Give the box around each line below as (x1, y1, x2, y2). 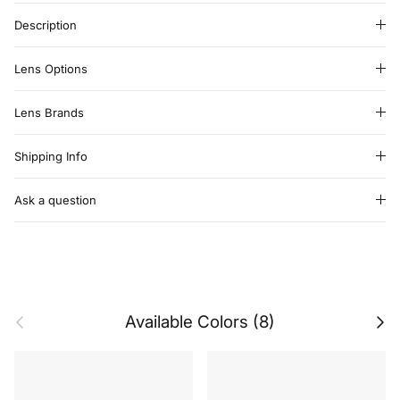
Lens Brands (14, 106, 84, 121)
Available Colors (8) (125, 312, 275, 334)
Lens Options (14, 62, 87, 78)
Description (14, 19, 77, 34)
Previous (8, 310, 50, 323)
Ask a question (14, 194, 96, 209)
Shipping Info (14, 150, 87, 165)
